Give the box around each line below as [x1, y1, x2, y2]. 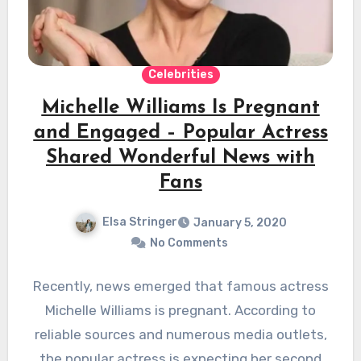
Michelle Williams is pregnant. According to [45, 302, 316, 319]
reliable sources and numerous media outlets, [34, 326, 327, 343]
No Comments [149, 236, 228, 251]
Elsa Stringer [102, 215, 177, 230]
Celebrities [147, 68, 214, 82]
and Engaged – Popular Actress [33, 123, 328, 143]
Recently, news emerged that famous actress [32, 278, 329, 295]
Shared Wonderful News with [46, 148, 315, 168]
